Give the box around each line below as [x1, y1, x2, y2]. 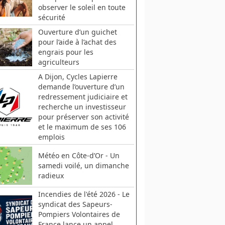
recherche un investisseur [38, 102, 126, 112]
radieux [38, 171, 64, 181]
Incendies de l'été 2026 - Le [38, 189, 130, 199]
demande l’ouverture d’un [38, 82, 125, 92]
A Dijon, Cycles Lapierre [38, 72, 118, 82]
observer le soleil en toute [38, 3, 126, 13]
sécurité [38, 13, 65, 23]
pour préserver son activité [38, 112, 129, 122]
